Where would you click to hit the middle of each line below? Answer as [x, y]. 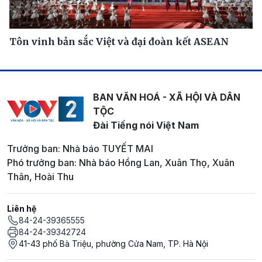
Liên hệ [22, 208]
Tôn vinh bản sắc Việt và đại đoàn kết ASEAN [119, 41]
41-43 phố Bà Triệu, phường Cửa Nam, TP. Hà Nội [113, 243]
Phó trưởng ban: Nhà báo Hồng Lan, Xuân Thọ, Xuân [121, 162]
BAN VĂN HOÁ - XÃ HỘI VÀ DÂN [166, 97]
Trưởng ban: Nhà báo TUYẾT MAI [80, 148]
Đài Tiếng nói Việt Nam [146, 125]
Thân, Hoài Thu [40, 176]
